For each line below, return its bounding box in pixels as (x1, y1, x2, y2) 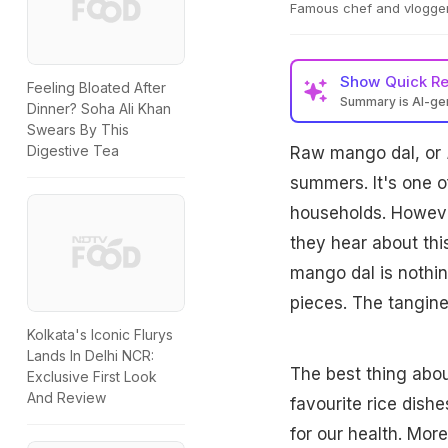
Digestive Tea (27, 142, 119, 160)
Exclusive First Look (27, 368, 157, 386)
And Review (27, 389, 106, 407)
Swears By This (27, 121, 129, 139)
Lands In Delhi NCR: (27, 347, 154, 365)
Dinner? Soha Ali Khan (27, 100, 171, 118)
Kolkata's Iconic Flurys (27, 326, 173, 344)
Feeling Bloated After (27, 79, 166, 97)
